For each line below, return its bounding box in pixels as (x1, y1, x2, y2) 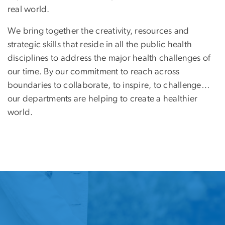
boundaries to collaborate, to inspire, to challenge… (8, 81, 210, 90)
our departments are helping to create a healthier (8, 94, 198, 104)
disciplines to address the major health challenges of (8, 54, 211, 63)
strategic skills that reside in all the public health (8, 40, 192, 50)
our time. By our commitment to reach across (8, 67, 180, 77)
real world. (8, 5, 50, 15)
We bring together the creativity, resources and (8, 27, 189, 36)
